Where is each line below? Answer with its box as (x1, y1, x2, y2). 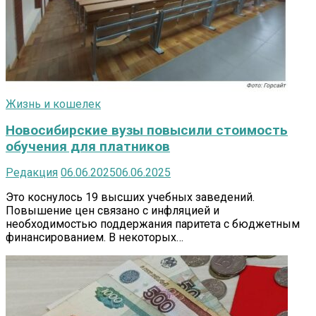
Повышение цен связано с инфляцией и (6, 204, 219, 218)
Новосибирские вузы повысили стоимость (6, 122, 288, 139)
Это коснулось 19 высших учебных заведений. (6, 190, 255, 205)
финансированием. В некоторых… (6, 231, 183, 245)
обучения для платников (6, 138, 170, 155)
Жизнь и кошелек (6, 97, 101, 111)
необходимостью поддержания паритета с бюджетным (6, 217, 300, 231)
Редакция (6, 166, 58, 180)
